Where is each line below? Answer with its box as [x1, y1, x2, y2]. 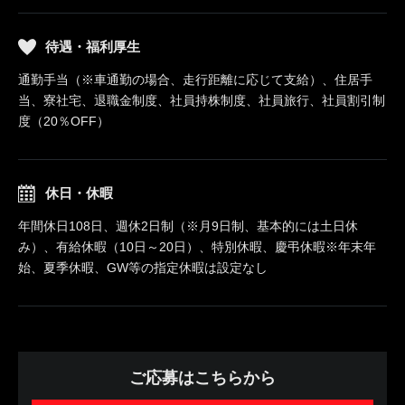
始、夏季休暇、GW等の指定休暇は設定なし [18, 260, 268, 275]
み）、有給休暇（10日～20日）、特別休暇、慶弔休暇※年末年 [18, 240, 376, 254]
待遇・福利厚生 [45, 39, 140, 54]
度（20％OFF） [18, 114, 109, 128]
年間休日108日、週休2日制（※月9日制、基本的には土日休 [18, 219, 358, 233]
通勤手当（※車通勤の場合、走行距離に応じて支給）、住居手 [18, 72, 372, 87]
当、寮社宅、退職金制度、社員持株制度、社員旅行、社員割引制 [18, 93, 385, 108]
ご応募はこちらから [129, 369, 276, 387]
